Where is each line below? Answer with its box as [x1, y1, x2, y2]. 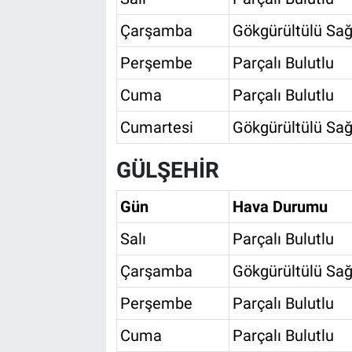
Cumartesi [119, 118, 193, 137]
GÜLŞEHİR [115, 157, 219, 184]
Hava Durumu [232, 196, 328, 216]
